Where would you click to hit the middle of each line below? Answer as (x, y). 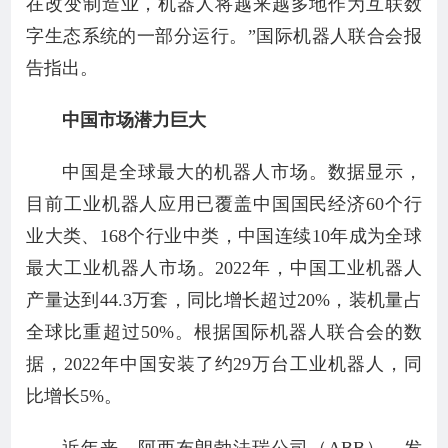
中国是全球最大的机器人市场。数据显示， (242, 172)
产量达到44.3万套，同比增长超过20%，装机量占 (224, 300)
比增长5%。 (74, 396)
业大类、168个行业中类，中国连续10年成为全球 (224, 236)
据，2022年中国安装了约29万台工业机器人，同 (224, 364)
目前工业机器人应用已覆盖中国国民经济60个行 (224, 204)
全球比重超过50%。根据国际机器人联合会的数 (224, 332)
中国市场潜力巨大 (134, 120)
